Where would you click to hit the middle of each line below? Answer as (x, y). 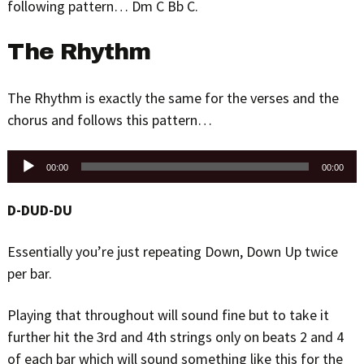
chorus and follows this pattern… (109, 119)
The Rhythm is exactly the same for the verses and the (173, 97)
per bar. (29, 273)
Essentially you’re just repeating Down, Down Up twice (172, 251)
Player (24, 178)
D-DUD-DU (39, 210)
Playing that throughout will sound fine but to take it (168, 314)
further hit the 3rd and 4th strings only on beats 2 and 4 (175, 336)
